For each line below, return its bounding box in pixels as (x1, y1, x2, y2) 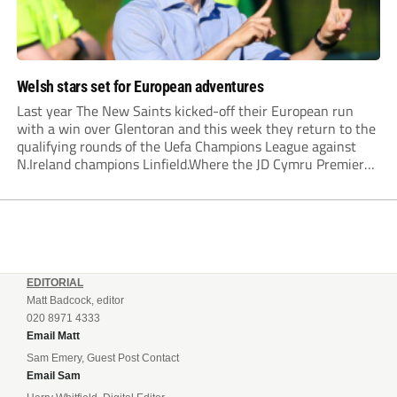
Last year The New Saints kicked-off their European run (16, 100, 354, 122)
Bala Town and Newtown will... (16, 189, 199, 211)
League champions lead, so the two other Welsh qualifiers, (16, 171, 368, 193)
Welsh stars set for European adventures (16, 77, 264, 97)
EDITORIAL (27, 276, 83, 290)
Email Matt (27, 330, 80, 343)
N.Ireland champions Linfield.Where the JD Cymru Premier (16, 153, 364, 175)
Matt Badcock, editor (27, 294, 124, 307)
